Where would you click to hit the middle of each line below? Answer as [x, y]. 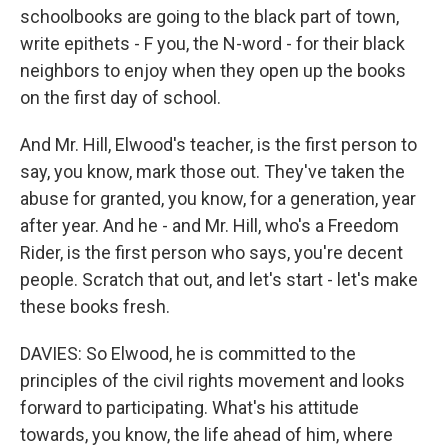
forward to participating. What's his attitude [189, 407]
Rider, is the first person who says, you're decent [211, 252]
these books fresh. [95, 306]
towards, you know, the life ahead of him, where [206, 434]
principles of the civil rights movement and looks [212, 380]
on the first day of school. [120, 97]
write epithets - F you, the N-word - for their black [212, 43]
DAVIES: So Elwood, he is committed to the [188, 353]
